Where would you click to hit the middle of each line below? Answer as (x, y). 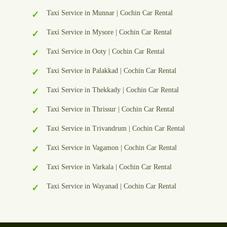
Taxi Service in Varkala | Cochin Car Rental (109, 167)
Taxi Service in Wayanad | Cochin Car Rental (111, 186)
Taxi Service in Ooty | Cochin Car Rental (106, 52)
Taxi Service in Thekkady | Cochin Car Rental (113, 90)
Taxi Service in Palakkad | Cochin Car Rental (111, 71)
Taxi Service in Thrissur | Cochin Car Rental (110, 109)
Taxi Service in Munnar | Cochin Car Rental (110, 13)
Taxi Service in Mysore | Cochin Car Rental (109, 32)
